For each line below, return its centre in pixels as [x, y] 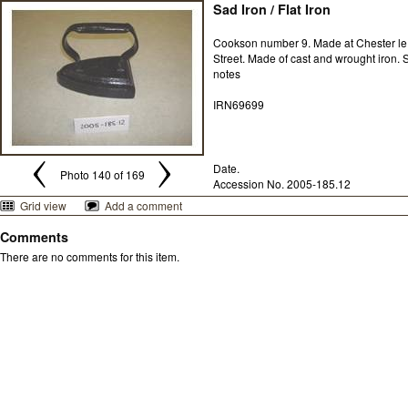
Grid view [43, 205]
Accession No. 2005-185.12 [282, 184]
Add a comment [143, 205]
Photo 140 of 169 [102, 174]
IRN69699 [239, 104]
